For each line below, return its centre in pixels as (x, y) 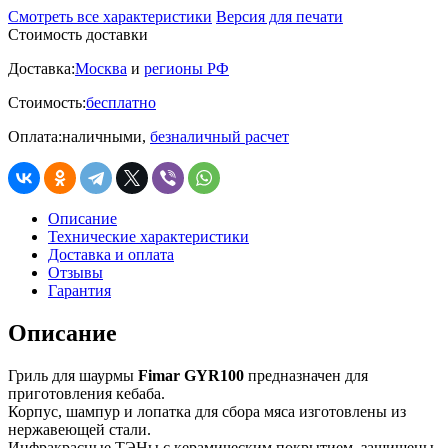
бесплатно (121, 102)
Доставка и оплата (111, 254)
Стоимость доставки (78, 34)
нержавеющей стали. (79, 429)
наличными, (106, 136)
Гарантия (79, 290)
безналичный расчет (219, 136)
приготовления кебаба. (86, 393)
